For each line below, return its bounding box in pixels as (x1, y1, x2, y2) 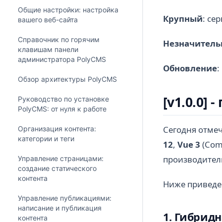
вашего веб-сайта (18, 15, 78, 24)
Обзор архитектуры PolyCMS (18, 75, 117, 84)
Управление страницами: (18, 154, 104, 163)
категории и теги (18, 134, 74, 143)
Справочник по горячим (18, 35, 100, 44)
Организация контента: (18, 124, 96, 133)
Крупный (163, 13, 203, 24)
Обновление (163, 62, 217, 74)
